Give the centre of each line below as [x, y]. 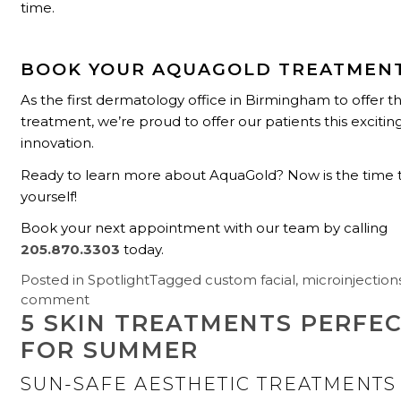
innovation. [58, 143]
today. [142, 249]
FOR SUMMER [110, 350]
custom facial [251, 280]
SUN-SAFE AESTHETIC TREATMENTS [209, 384]
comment [55, 300]
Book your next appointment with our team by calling [205, 227]
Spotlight [119, 280]
